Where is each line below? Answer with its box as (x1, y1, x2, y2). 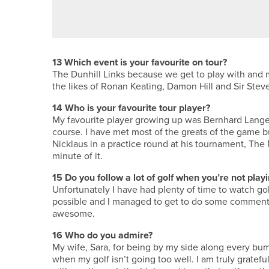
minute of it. (52, 149, 103, 163)
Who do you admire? (65, 228, 153, 243)
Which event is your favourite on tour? (64, 55, 227, 70)
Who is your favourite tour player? (65, 101, 210, 115)
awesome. (52, 207, 95, 220)
